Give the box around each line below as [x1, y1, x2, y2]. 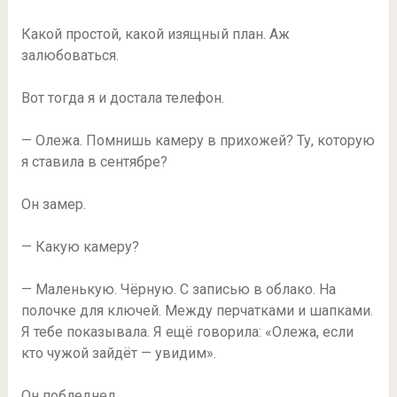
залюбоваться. [20, 46, 119, 64]
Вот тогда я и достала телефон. [20, 89, 224, 106]
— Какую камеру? [20, 237, 139, 255]
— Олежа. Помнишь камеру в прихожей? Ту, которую [20, 131, 375, 149]
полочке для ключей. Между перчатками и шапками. [20, 301, 373, 319]
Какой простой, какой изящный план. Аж [20, 25, 290, 43]
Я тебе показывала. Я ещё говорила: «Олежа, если [20, 323, 354, 340]
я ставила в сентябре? [20, 152, 167, 170]
